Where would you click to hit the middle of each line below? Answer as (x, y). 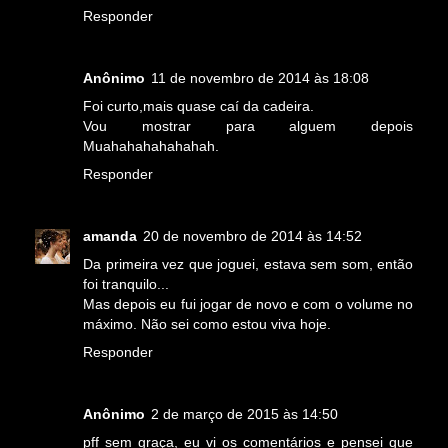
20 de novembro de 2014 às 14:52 (252, 236)
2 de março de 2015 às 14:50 (244, 414)
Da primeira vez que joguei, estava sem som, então (248, 264)
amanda (110, 236)
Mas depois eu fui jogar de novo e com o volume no (248, 304)
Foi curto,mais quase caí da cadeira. (198, 106)
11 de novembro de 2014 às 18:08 (260, 78)
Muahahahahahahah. (151, 146)
